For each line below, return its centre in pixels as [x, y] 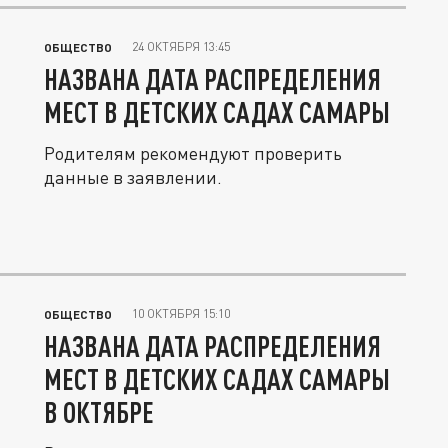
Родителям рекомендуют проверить [193, 153]
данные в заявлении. [133, 177]
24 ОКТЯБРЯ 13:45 [181, 47]
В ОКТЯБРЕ [99, 411]
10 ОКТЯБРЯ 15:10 [181, 313]
